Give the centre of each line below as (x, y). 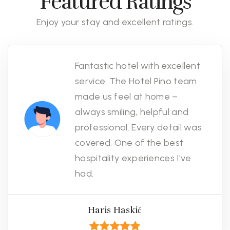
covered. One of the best (129, 143)
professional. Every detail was (139, 128)
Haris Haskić (115, 210)
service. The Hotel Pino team (136, 81)
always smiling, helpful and (132, 112)
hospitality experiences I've (133, 158)
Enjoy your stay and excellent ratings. (115, 22)
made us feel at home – (127, 97)
